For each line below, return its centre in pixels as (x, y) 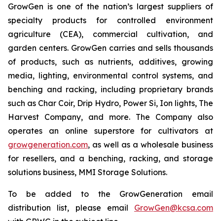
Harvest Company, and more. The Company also (110, 117)
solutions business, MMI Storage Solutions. (88, 172)
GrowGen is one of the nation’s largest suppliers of (110, 6)
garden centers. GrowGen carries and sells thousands (110, 48)
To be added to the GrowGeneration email (110, 194)
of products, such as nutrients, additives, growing (110, 62)
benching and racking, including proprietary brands (110, 89)
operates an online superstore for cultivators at (110, 131)
